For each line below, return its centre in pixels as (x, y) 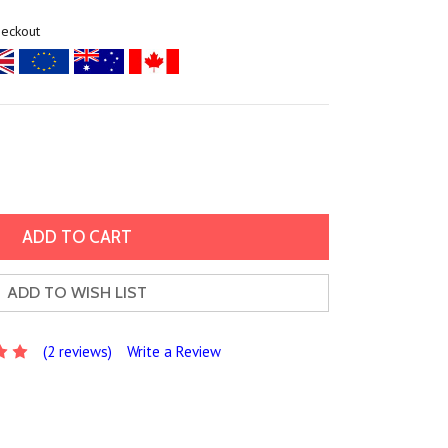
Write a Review (174, 352)
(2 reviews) (78, 352)
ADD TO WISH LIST (76, 292)
